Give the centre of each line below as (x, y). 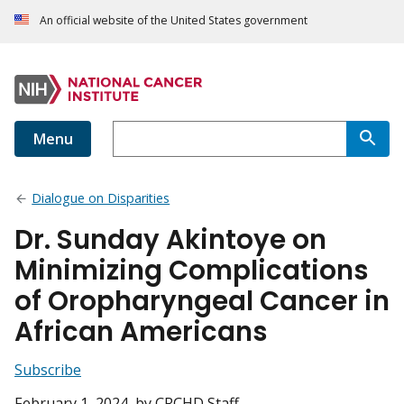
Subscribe (48, 370)
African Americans (141, 332)
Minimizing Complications (192, 271)
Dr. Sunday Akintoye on (170, 240)
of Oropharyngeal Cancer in (202, 301)
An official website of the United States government (174, 21)
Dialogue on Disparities (101, 198)
